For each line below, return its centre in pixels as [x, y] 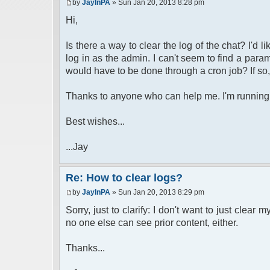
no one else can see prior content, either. [152, 222]
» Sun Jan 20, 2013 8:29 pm [157, 192]
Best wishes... [95, 122]
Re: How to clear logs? [124, 178]
